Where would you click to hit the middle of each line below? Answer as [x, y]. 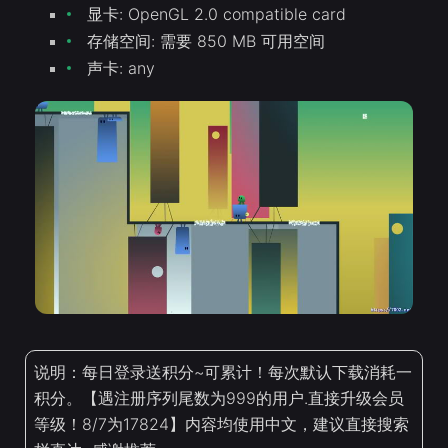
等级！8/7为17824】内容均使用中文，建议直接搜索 [221, 424]
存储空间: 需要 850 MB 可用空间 [206, 41]
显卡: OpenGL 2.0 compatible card [216, 14]
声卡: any [121, 68]
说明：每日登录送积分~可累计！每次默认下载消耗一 [223, 372]
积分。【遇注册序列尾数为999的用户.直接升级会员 [219, 398]
